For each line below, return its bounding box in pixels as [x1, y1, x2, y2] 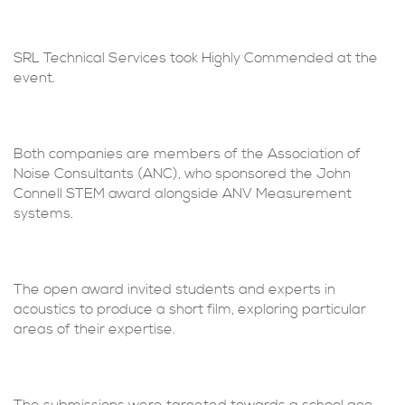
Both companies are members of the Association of [14, 145, 361, 163]
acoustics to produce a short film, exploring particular [14, 300, 366, 318]
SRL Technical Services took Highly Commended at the [14, 49, 378, 67]
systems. [14, 204, 73, 222]
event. [14, 69, 55, 87]
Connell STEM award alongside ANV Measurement [14, 184, 352, 202]
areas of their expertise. [14, 320, 175, 338]
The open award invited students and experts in [14, 280, 335, 298]
